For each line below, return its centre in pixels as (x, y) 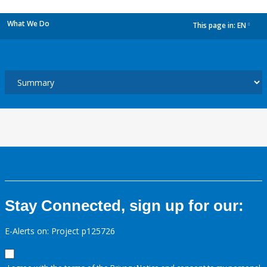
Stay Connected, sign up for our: (124, 206)
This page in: (215, 26)
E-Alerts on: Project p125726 (60, 231)
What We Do (28, 24)
